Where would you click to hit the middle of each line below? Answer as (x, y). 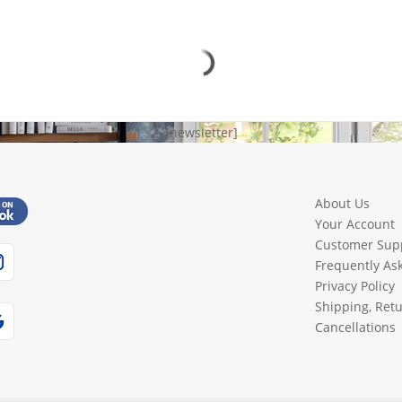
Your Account (354, 223)
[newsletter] (201, 132)
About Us (342, 203)
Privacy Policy (354, 285)
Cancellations (355, 327)
